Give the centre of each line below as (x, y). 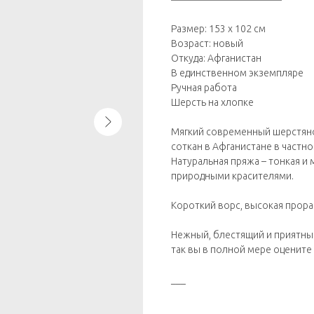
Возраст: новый (207, 44)
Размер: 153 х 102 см (218, 29)
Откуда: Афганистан (216, 59)
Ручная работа (204, 88)
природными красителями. (232, 176)
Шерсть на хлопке (212, 103)
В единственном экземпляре (237, 73)
